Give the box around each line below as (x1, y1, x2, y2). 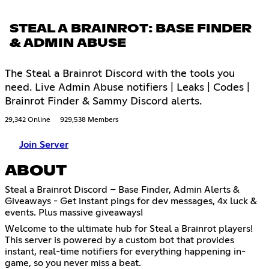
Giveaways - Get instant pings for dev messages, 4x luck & (5, 196, 257, 206)
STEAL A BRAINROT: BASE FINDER (10, 22, 252, 35)
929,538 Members (60, 116, 118, 124)
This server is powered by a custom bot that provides (5, 235, 234, 245)
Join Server (19, 139, 68, 150)
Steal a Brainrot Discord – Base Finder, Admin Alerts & (5, 184, 240, 195)
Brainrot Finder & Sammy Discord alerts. (5, 95, 202, 107)
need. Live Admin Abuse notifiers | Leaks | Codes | (5, 82, 250, 93)
